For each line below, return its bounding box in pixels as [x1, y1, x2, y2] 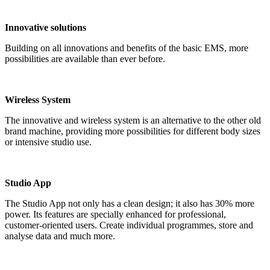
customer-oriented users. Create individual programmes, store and [5, 220, 253, 231]
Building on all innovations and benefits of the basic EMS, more [5, 43, 248, 54]
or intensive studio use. [5, 137, 92, 148]
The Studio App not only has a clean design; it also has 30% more [5, 198, 254, 209]
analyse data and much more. [5, 231, 115, 242]
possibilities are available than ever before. [5, 54, 165, 64]
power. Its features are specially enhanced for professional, [5, 209, 226, 220]
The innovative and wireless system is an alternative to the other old [5, 115, 261, 126]
